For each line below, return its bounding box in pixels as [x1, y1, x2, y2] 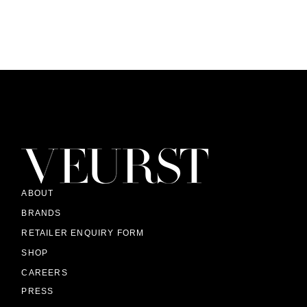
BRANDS [21, 208, 62, 219]
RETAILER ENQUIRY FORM [21, 228, 145, 238]
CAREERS [21, 268, 68, 278]
